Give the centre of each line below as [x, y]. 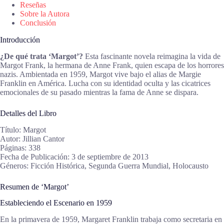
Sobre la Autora [45, 14]
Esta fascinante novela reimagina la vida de [152, 56]
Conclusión [38, 23]
